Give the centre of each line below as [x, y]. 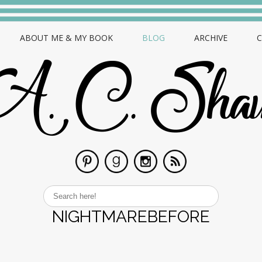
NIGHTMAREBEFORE [131, 217]
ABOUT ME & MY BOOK [66, 38]
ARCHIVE [211, 38]
